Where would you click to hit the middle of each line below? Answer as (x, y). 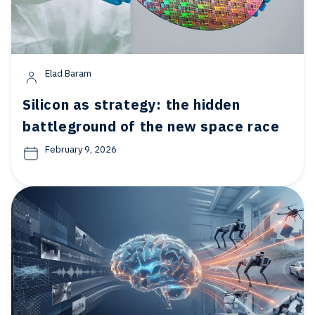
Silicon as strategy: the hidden (131, 104)
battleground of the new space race (151, 126)
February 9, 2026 (81, 149)
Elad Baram (68, 73)
